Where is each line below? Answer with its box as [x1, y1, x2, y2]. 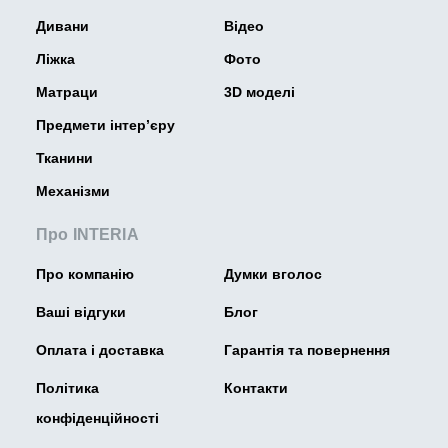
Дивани [36, 18, 89, 35]
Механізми [36, 183, 110, 200]
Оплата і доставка [36, 342, 164, 359]
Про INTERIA [36, 226, 139, 244]
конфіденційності [36, 410, 159, 427]
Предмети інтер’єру [36, 117, 175, 134]
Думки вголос [224, 266, 322, 283]
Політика [36, 380, 99, 397]
